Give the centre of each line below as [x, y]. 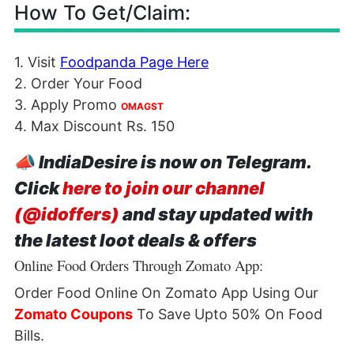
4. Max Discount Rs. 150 [94, 126]
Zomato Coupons [73, 314]
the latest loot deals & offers [136, 240]
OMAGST [142, 106]
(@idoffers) [67, 214]
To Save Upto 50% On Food [228, 314]
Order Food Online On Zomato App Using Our [166, 293]
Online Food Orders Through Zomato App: [139, 265]
